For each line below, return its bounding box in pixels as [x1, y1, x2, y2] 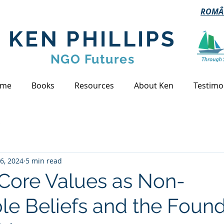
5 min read [25, 155, 62, 165]
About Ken [134, 80, 173, 91]
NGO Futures [50, 51, 135, 66]
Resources [74, 80, 114, 91]
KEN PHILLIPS [8, 26, 176, 51]
